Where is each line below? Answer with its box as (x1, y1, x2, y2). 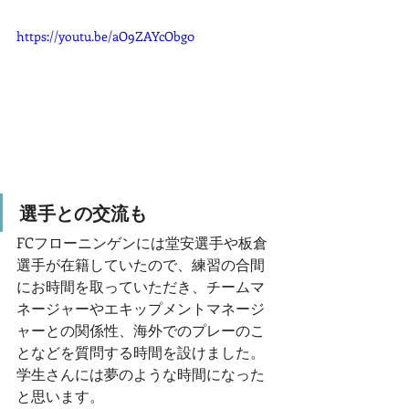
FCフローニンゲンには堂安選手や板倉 (16, 233, 267, 253)
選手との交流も (19, 200, 147, 225)
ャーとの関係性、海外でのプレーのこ (16, 320, 265, 341)
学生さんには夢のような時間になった (16, 364, 265, 384)
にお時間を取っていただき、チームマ (16, 277, 265, 297)
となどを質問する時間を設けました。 (16, 342, 265, 362)
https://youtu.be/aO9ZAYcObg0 (16, 26, 194, 45)
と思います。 (16, 386, 104, 406)
